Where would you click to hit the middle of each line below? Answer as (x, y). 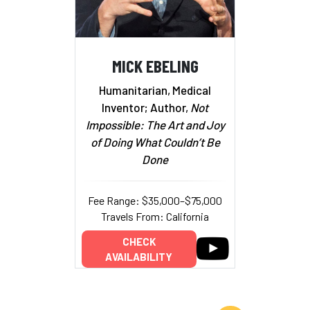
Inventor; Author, (146, 108)
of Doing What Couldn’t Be (155, 142)
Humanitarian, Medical (155, 90)
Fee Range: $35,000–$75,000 (155, 201)
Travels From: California (155, 217)
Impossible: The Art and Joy (155, 125)
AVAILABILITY (139, 256)
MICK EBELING (155, 65)
